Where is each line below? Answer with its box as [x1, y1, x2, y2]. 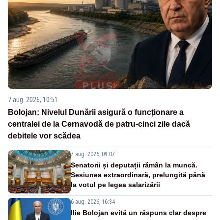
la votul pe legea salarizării [71, 180, 160, 189]
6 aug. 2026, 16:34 [71, 198, 115, 205]
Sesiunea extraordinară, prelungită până [71, 170, 205, 179]
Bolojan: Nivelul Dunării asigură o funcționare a [8, 108, 184, 116]
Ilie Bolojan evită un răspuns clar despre [71, 208, 206, 217]
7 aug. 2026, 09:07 [71, 150, 115, 158]
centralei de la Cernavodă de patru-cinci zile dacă [8, 119, 190, 128]
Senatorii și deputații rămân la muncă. [71, 161, 197, 169]
